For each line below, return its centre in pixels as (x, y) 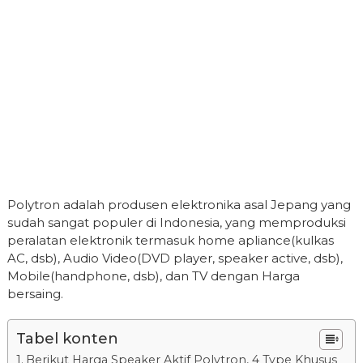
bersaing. (35, 294)
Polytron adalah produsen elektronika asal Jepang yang (179, 205)
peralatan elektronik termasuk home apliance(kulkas (170, 240)
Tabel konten (67, 339)
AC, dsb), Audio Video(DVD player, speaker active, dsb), (175, 258)
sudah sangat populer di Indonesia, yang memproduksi (176, 222)
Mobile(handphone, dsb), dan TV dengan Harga (153, 276)
